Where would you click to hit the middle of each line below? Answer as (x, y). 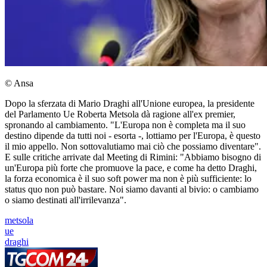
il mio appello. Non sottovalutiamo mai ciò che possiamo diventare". (133, 147)
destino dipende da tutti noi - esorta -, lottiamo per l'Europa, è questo (133, 136)
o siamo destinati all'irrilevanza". (67, 200)
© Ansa (19, 83)
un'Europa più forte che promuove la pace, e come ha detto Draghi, (131, 168)
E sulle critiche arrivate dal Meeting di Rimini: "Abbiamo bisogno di (133, 157)
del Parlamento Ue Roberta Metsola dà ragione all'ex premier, (120, 114)
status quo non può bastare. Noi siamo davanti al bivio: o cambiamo (132, 190)
